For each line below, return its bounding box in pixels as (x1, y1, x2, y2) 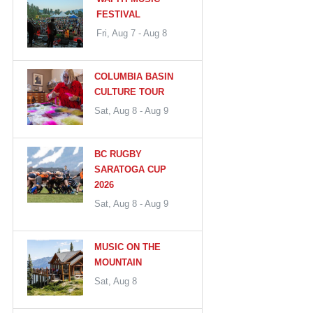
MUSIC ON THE (94, 241, 161, 252)
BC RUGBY (94, 148, 142, 159)
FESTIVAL (96, 8, 140, 20)
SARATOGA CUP (94, 163, 166, 175)
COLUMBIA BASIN (94, 71, 173, 82)
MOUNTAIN (94, 256, 143, 268)
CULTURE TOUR (94, 86, 164, 97)
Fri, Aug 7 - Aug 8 (96, 27, 167, 38)
